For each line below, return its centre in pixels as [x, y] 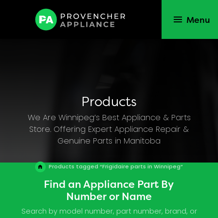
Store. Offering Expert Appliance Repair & [109, 130]
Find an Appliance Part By [109, 184]
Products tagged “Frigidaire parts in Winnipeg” [116, 167]
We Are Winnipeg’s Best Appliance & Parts [109, 118]
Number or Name [109, 196]
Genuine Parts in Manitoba [109, 141]
